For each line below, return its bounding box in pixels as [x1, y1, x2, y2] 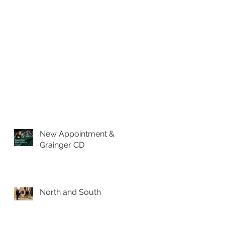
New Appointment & [40, 129, 115, 139]
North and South [40, 187, 101, 197]
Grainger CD [40, 140, 84, 150]
